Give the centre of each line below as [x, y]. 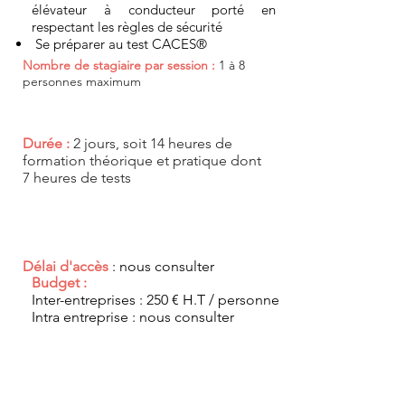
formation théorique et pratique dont [142, 160]
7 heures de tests [77, 178]
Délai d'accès [67, 266]
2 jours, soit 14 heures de [153, 143]
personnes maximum [82, 81]
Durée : [46, 143]
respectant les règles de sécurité [127, 27]
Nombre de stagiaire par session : [119, 65]
